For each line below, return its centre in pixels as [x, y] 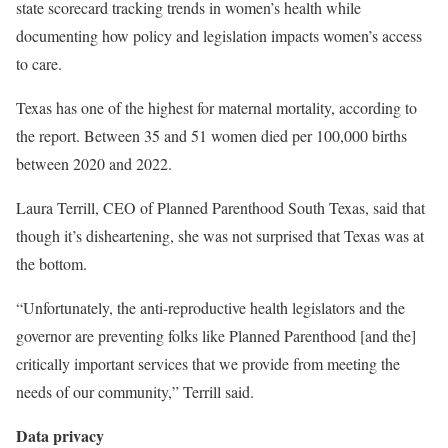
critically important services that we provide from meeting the [208, 363]
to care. [39, 63]
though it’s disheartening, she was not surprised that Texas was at [220, 235]
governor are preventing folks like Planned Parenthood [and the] [216, 335]
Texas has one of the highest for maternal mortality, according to [216, 107]
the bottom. [51, 263]
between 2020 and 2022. [94, 163]
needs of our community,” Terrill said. [135, 391]
